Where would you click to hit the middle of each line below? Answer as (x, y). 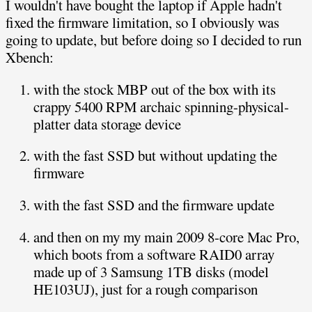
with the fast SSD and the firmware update (154, 205)
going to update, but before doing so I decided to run (154, 39)
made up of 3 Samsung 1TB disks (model (151, 272)
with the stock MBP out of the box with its (155, 89)
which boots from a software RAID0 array (154, 255)
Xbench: (30, 57)
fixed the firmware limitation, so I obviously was (142, 22)
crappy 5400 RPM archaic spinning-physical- (161, 106)
